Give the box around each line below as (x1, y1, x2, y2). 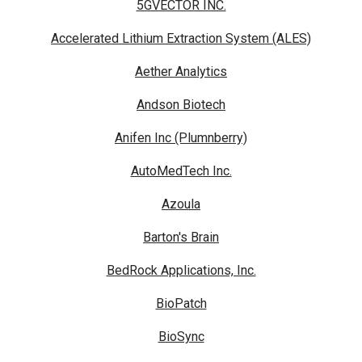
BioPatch (155, 296, 207, 312)
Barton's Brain (143, 229, 219, 246)
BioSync (158, 329, 204, 345)
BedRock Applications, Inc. (106, 263, 256, 279)
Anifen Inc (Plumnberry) (115, 130, 247, 146)
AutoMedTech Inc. (130, 163, 232, 179)
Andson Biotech (137, 97, 225, 113)
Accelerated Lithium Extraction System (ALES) (51, 31, 311, 47)
